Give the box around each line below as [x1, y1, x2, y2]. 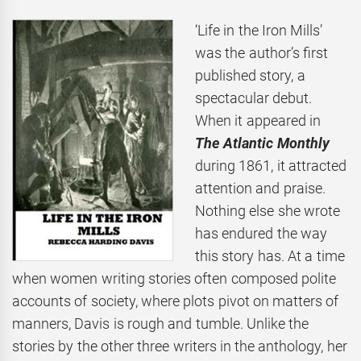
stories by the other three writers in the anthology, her [12, 337, 347, 355]
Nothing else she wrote [195, 201, 340, 219]
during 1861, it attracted [195, 156, 346, 174]
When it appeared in [195, 111, 321, 129]
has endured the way [195, 224, 327, 242]
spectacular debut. [195, 89, 313, 106]
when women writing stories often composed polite [12, 269, 336, 287]
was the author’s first [195, 44, 328, 61]
